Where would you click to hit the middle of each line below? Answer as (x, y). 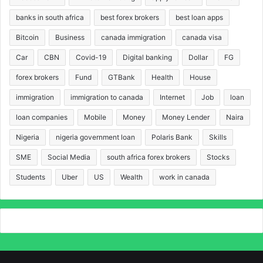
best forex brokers (130, 18)
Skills (218, 137)
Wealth (131, 177)
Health (162, 77)
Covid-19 (91, 58)
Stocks (218, 157)
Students (31, 177)
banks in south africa (50, 18)
